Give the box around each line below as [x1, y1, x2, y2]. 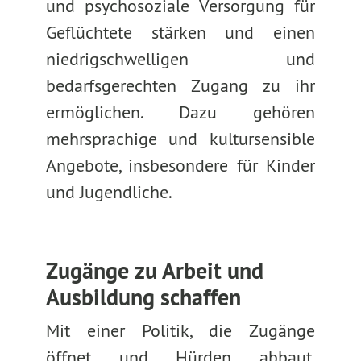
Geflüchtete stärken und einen [45, 21, 316, 44]
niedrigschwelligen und [45, 48, 316, 70]
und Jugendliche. [45, 180, 172, 203]
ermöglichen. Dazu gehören [45, 101, 316, 123]
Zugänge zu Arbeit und [45, 256, 263, 285]
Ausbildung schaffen [45, 283, 241, 312]
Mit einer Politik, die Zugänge [45, 319, 316, 342]
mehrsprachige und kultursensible [45, 127, 316, 150]
